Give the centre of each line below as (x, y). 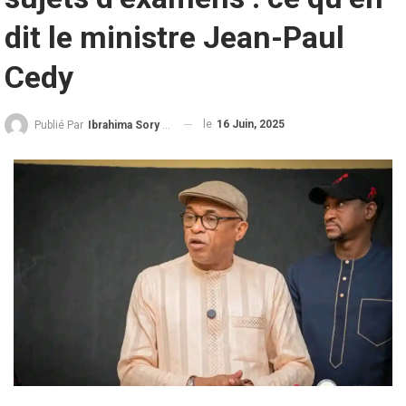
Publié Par (60, 125)
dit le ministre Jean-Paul (174, 37)
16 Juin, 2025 (251, 124)
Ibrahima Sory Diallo (125, 125)
